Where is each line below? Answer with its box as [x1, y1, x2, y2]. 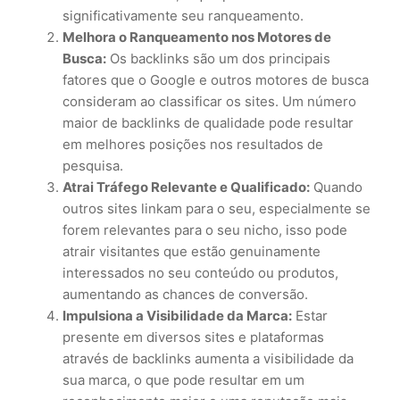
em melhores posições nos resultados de [62, 135, 323, 153]
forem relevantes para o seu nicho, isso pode [62, 221, 347, 238]
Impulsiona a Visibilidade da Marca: [62, 306, 292, 324]
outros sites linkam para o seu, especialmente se [62, 199, 371, 217]
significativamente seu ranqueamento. [62, 6, 304, 24]
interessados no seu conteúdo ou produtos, [62, 263, 338, 281]
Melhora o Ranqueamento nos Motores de [62, 28, 331, 46]
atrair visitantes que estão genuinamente [62, 242, 321, 260]
